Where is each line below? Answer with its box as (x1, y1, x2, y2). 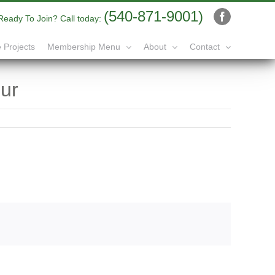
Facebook (221, 15, 260, 26)
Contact (190, 42, 220, 52)
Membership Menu (47, 42, 120, 52)
